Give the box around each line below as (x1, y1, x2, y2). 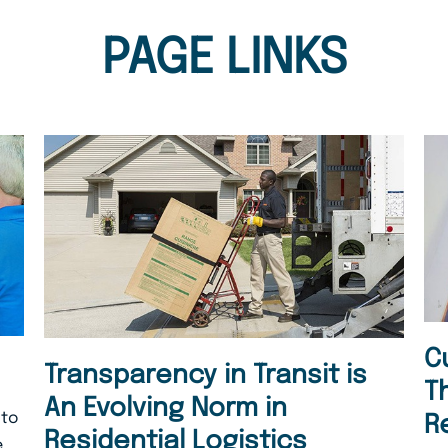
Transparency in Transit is (43, 361, 367, 389)
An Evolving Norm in (43, 394, 287, 422)
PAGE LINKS (101, 35, 347, 84)
